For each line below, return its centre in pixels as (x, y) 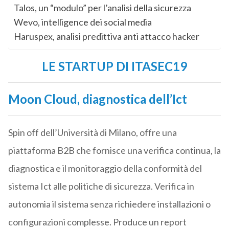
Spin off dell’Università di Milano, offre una (92, 133)
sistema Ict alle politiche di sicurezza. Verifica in (101, 186)
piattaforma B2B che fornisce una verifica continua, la (114, 151)
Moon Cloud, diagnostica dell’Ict (97, 99)
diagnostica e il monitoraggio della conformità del (105, 168)
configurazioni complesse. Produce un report (97, 222)
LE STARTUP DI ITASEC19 (114, 66)
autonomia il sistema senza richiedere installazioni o (109, 204)
